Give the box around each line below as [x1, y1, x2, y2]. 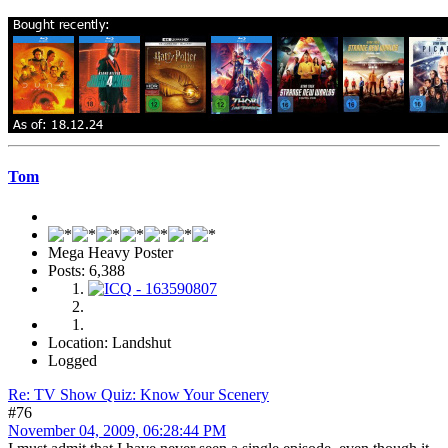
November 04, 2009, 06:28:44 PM [8, 421, 226, 439]
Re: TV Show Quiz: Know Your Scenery [8, 385, 269, 403]
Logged [48, 351, 97, 369]
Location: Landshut [48, 333, 171, 351]
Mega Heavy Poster [48, 243, 173, 261]
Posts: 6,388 [48, 261, 125, 279]
